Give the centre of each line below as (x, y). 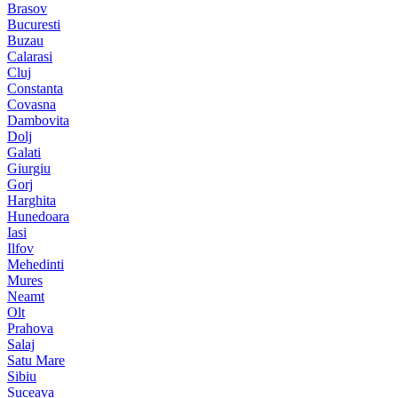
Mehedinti (36, 264)
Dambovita (38, 120)
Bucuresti (34, 24)
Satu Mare (36, 360)
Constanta (35, 88)
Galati (24, 152)
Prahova (30, 328)
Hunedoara (38, 216)
